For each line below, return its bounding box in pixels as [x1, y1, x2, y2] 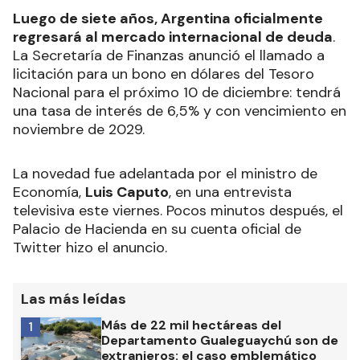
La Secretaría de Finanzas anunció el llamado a [13, 46, 325, 66]
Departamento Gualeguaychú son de [101, 332, 338, 350]
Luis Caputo [85, 182, 169, 202]
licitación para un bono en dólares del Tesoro [13, 64, 314, 84]
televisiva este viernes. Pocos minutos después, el [13, 201, 343, 221]
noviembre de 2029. [13, 120, 145, 140]
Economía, [13, 182, 85, 202]
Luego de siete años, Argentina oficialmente [13, 9, 323, 29]
